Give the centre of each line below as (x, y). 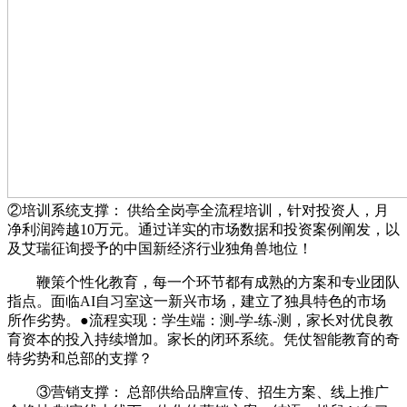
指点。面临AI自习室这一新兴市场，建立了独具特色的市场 (197, 302)
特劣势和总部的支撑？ (80, 359)
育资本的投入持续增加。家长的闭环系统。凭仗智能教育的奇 (203, 340)
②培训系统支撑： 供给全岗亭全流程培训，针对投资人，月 (198, 211)
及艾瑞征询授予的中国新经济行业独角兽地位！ (160, 249)
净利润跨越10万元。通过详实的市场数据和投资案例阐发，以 (203, 230)
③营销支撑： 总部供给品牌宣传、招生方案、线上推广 (198, 392)
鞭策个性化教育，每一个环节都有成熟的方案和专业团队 (203, 283)
